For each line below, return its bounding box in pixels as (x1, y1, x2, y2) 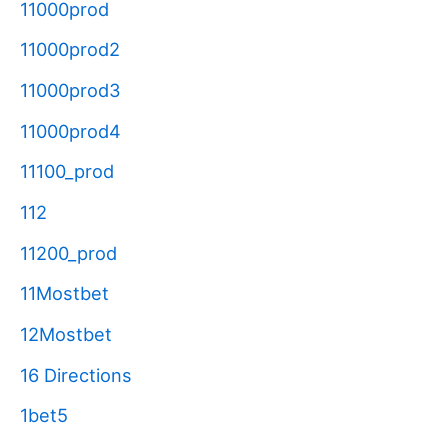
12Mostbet (20, 322, 112, 345)
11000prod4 (20, 119, 121, 142)
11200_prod (20, 241, 117, 264)
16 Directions (20, 363, 132, 386)
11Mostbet (20, 282, 109, 305)
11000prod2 (20, 38, 120, 61)
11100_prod (20, 160, 114, 183)
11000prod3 (20, 78, 121, 101)
